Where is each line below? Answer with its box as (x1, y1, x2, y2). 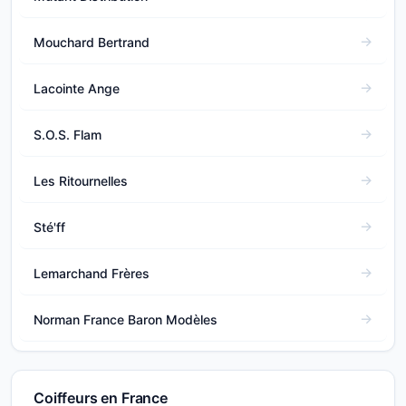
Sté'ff (34, 218, 65, 235)
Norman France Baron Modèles (34, 311, 217, 327)
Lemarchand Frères (34, 265, 150, 281)
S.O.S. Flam (34, 126, 101, 142)
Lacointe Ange (34, 80, 120, 96)
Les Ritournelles (34, 172, 128, 188)
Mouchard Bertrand (34, 34, 150, 50)
